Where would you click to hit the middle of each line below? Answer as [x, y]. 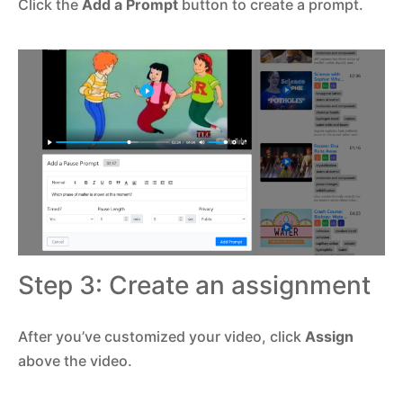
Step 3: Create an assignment [194, 286]
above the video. [75, 361]
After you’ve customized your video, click [161, 337]
